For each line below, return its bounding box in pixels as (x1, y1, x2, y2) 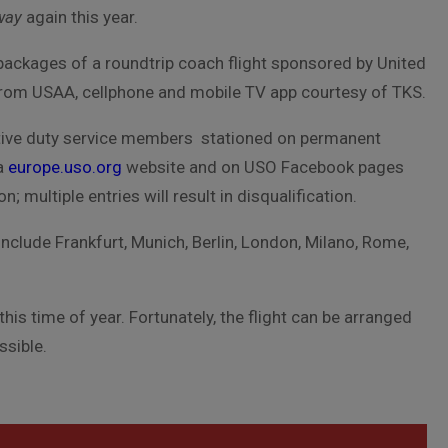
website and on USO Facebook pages (122, 157, 404, 177)
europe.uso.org (8, 157, 122, 177)
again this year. (22, 7, 138, 27)
